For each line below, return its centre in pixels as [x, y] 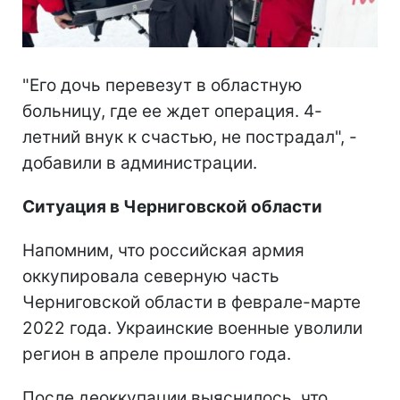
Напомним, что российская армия [163, 251]
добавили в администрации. [140, 163]
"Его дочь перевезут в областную [162, 86]
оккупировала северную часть [151, 277]
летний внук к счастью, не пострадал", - [190, 137]
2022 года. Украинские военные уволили [192, 329]
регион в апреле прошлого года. [157, 354]
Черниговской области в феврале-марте [192, 303]
